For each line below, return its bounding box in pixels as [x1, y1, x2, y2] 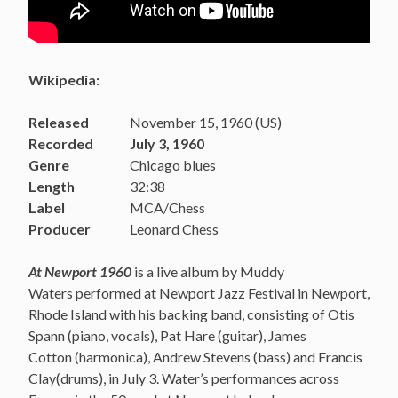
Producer [28, 219, 91, 237]
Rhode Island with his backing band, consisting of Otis [28, 305, 354, 322]
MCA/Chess [130, 198, 205, 216]
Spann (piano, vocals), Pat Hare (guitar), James [28, 326, 306, 344]
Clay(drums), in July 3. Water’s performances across [28, 369, 339, 386]
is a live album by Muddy [131, 262, 284, 280]
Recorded [28, 134, 93, 152]
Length [28, 177, 75, 195]
